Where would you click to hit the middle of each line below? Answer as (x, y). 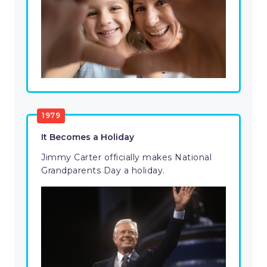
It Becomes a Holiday (88, 137)
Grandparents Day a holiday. (104, 171)
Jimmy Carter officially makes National (126, 158)
